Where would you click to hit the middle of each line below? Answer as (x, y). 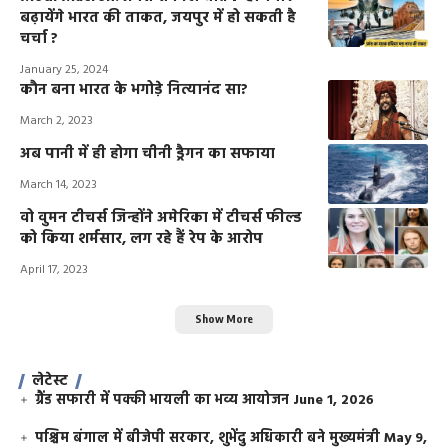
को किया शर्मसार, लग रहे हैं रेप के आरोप (141, 239)
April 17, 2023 (54, 270)
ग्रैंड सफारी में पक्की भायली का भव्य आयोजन (162, 400)
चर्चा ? (39, 39)
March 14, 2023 (58, 185)
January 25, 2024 (64, 70)
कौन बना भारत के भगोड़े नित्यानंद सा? (134, 90)
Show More (224, 319)
